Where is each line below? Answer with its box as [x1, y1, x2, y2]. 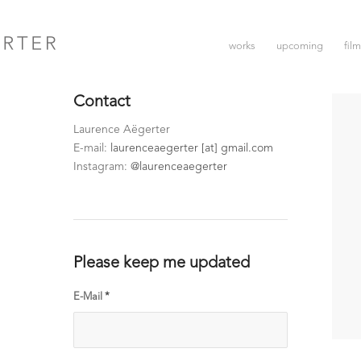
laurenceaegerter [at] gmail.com [110, 142, 273, 154]
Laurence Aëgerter [73, 123, 170, 135]
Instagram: [73, 160, 131, 172]
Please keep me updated [73, 255, 250, 272]
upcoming [276, 41, 323, 52]
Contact [73, 94, 131, 110]
